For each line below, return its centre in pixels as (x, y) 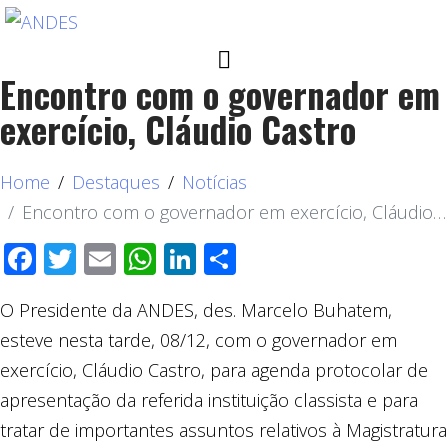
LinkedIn (257, 259)
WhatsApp (230, 259)
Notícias (214, 182)
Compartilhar (331, 259)
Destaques (116, 182)
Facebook (105, 259)
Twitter (127, 259)
